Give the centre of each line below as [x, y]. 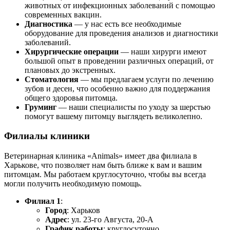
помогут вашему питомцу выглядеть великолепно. [113, 116]
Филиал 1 [43, 201]
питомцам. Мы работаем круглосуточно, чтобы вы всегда [105, 175]
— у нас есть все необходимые [127, 24]
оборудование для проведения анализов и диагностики [121, 33]
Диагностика [49, 24]
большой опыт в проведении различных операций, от [119, 61]
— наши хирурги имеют [162, 51]
